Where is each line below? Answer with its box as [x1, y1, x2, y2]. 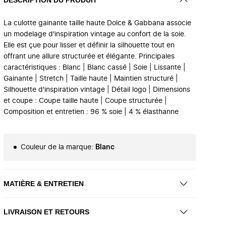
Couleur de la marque [21, 144, 91, 151]
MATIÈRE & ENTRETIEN [4, 179, 84, 188]
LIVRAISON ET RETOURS [4, 207, 89, 216]
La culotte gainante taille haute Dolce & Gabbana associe [4, 20, 191, 27]
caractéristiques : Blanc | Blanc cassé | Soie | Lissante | [4, 64, 186, 71]
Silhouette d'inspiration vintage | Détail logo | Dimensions [4, 86, 190, 93]
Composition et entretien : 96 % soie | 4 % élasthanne [4, 108, 179, 116]
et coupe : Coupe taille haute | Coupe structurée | [4, 97, 167, 104]
